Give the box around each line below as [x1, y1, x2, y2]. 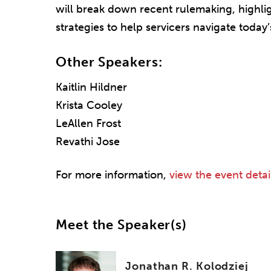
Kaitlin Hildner [56, 80, 127, 94]
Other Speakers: [56, 53, 163, 70]
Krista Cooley [56, 98, 122, 112]
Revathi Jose [56, 134, 120, 148]
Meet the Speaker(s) [56, 217, 188, 233]
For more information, [56, 168, 169, 182]
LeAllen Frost [56, 116, 121, 130]
